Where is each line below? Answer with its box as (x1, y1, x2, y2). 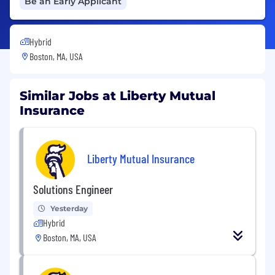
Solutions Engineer (33, 181, 113, 196)
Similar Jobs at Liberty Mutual (20, 88, 215, 103)
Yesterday (50, 203, 88, 213)
